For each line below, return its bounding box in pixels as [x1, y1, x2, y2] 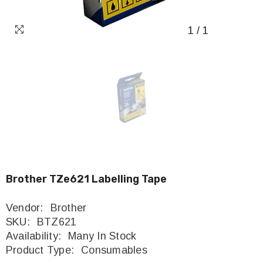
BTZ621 [36, 216, 77, 228]
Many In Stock [68, 230, 137, 242]
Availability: [6, 230, 62, 242]
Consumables [81, 244, 147, 256]
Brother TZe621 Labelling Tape [6, 173, 167, 186]
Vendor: [6, 202, 43, 214]
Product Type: [6, 244, 75, 256]
